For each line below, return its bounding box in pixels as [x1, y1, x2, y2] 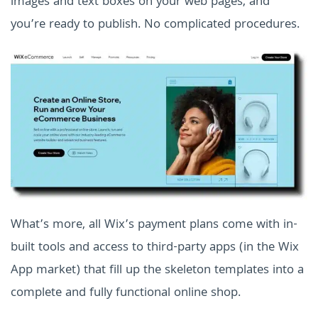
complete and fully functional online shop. [11, 283, 241, 304]
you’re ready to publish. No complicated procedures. [11, 15, 300, 36]
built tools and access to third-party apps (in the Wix [11, 237, 299, 258]
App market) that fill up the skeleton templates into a [11, 260, 304, 281]
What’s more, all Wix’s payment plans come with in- [11, 214, 297, 236]
